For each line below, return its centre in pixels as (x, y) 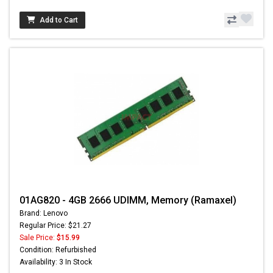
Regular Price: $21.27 (55, 225)
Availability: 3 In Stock (56, 262)
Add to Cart (59, 20)
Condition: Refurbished (58, 250)
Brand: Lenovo (44, 213)
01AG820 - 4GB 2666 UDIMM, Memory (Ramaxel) (128, 200)
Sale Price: (38, 237)
